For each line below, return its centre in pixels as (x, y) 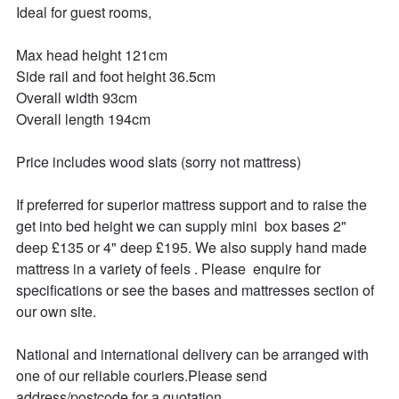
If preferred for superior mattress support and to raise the (193, 205)
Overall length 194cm (83, 119)
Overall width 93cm (76, 98)
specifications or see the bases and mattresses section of (196, 290)
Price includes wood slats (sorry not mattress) (158, 162)
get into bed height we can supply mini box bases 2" (183, 226)
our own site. (56, 312)
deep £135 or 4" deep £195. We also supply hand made (193, 248)
